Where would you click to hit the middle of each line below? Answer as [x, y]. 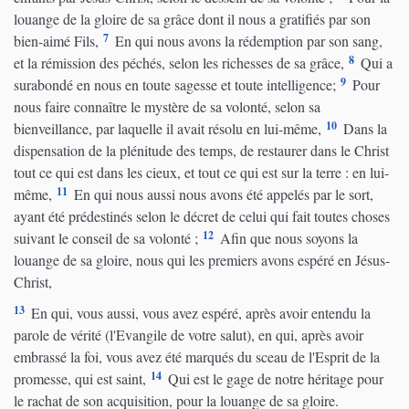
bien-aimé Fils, [56, 40]
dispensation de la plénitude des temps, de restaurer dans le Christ [201, 150]
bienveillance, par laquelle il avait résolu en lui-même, [168, 128]
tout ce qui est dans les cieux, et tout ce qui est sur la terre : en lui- [201, 172]
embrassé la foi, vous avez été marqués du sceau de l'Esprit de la [197, 356]
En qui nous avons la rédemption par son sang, [247, 40]
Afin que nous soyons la [287, 237]
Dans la [363, 128]
